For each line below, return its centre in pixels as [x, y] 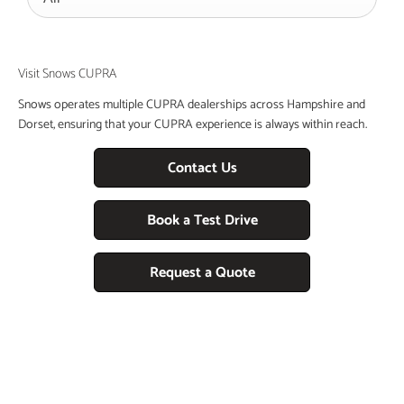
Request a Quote [202, 273]
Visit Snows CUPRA [67, 74]
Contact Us [202, 169]
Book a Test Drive [202, 221]
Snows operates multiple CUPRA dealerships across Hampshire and [192, 106]
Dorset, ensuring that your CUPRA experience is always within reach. [193, 125]
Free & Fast [202, 381]
